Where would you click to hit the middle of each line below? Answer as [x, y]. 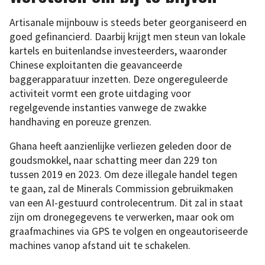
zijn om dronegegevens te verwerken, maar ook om [122, 217]
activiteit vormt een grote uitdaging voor [100, 93]
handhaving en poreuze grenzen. [80, 122]
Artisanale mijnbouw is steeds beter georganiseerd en [128, 22]
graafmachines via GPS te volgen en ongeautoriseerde [129, 232]
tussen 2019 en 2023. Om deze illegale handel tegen [123, 175]
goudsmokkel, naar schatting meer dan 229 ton [113, 161]
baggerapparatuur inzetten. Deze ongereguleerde [119, 79]
